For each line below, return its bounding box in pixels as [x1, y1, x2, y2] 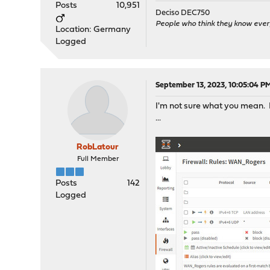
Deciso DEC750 [155, 9, 210, 17]
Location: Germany [55, 25, 131, 34]
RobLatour [77, 143, 119, 152]
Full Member [77, 155, 119, 163]
